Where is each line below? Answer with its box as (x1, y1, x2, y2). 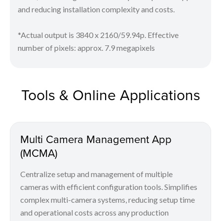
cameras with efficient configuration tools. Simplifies (20, 182, 197, 192)
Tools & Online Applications (21, 84, 200, 106)
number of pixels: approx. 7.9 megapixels (18, 43, 155, 53)
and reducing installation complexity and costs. (18, 4, 175, 14)
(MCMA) (20, 145, 57, 161)
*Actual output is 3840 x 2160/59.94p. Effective (18, 30, 179, 40)
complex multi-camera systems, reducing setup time (20, 195, 195, 205)
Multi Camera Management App (20, 131, 172, 147)
